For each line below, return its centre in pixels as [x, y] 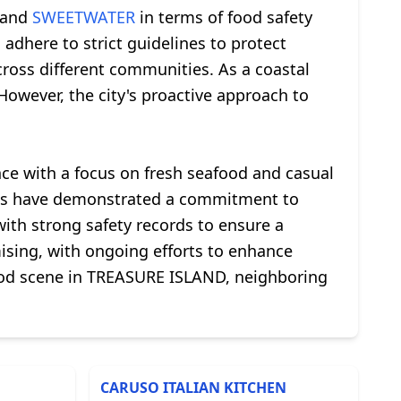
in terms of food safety [224, 17]
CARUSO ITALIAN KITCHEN [193, 388]
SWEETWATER [84, 17]
